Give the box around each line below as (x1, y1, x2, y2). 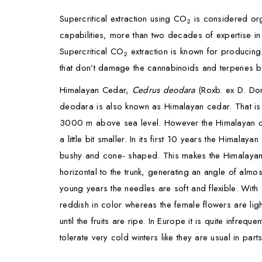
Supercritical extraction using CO (60, 12, 187, 25)
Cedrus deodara (132, 83, 195, 96)
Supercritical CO (60, 44, 124, 58)
